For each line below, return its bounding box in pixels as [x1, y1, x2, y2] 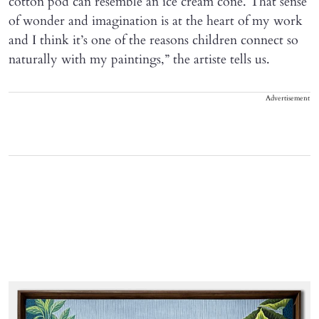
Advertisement [266, 93, 310, 104]
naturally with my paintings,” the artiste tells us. [9, 51, 270, 69]
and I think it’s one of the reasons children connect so [9, 31, 298, 50]
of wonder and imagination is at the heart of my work [9, 12, 303, 31]
